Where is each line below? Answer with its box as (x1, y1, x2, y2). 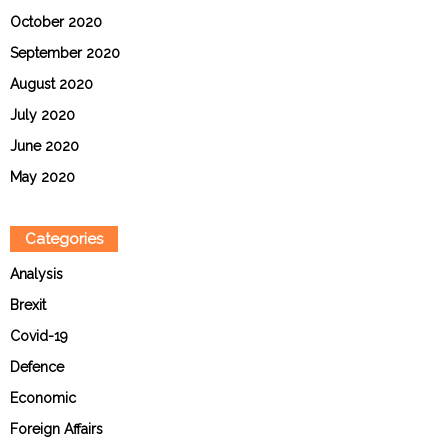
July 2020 (10, 107, 75, 124)
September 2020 (10, 45, 120, 62)
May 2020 (10, 169, 75, 186)
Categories (25, 230, 103, 249)
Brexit (10, 297, 46, 314)
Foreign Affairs (10, 421, 103, 438)
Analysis (10, 266, 63, 283)
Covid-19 (10, 328, 68, 345)
